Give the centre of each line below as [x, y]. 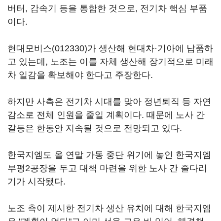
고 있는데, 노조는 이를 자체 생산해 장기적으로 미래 [110, 62]
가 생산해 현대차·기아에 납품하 [150, 48]
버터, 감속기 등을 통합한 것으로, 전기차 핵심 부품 [107, 8]
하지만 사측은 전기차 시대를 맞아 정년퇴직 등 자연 [109, 102]
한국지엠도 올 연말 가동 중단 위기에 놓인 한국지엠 [109, 155]
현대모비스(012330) [47, 48]
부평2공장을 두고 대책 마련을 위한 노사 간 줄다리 [107, 168]
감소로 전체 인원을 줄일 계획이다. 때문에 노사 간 [106, 115]
